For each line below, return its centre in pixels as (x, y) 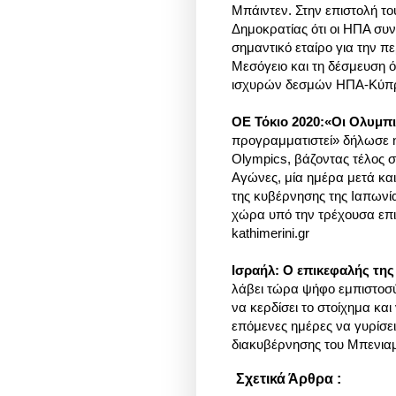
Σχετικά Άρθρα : (289, 379)
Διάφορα (360, 381)
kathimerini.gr (270, 233)
